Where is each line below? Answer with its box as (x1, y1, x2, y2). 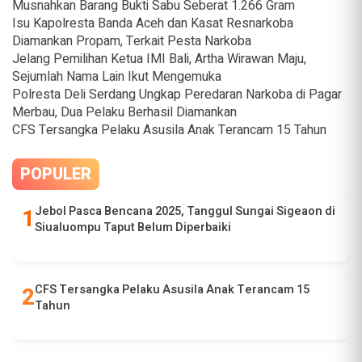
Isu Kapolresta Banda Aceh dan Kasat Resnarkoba (12, 14, 293, 34)
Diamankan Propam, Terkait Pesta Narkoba (12, 32, 251, 52)
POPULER (20, 162, 91, 187)
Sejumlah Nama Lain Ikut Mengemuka (12, 67, 221, 87)
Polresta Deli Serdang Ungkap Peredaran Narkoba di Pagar (12, 85, 342, 105)
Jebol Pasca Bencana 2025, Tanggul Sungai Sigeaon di (35, 203, 335, 221)
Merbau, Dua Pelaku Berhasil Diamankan (12, 103, 237, 123)
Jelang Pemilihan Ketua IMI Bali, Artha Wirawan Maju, (12, 49, 306, 69)
